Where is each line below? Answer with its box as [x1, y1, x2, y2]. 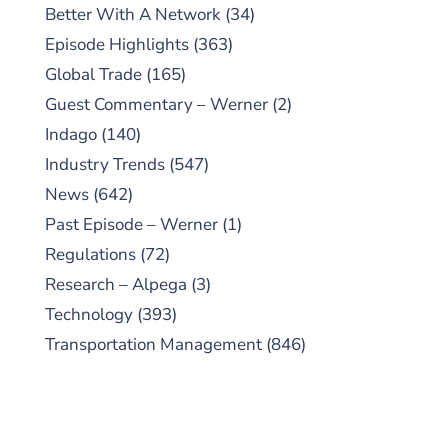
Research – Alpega [45, 272, 187, 296]
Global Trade [45, 62, 142, 86]
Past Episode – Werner [45, 212, 218, 236]
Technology [45, 302, 133, 326]
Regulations [45, 242, 136, 266]
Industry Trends [45, 152, 165, 176]
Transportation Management [45, 332, 262, 356]
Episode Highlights [45, 32, 189, 56]
